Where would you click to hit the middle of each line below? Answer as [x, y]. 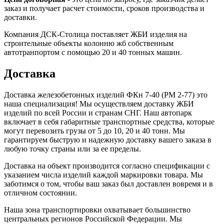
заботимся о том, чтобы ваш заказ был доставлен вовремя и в [108, 183]
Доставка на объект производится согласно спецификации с [107, 165]
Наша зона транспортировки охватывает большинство [97, 209]
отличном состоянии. [40, 192]
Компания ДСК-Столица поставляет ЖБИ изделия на [95, 34]
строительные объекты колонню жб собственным [89, 43]
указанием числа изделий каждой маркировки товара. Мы [103, 174]
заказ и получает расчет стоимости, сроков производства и [104, 8]
